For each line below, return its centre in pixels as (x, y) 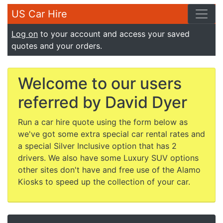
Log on (25, 34)
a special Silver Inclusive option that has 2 (97, 146)
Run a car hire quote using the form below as (103, 122)
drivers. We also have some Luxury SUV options (108, 158)
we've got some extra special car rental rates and (111, 134)
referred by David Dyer (103, 102)
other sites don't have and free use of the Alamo (109, 170)
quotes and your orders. (57, 46)
